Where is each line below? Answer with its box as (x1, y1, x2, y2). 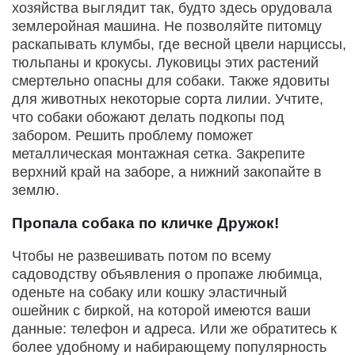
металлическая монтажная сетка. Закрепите (12, 146, 305, 162)
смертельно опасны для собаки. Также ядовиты (12, 73, 330, 90)
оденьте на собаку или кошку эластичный (12, 284, 287, 301)
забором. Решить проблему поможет (12, 128, 253, 144)
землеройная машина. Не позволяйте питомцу (12, 18, 322, 35)
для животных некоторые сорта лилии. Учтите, (12, 91, 323, 108)
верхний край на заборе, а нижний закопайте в (12, 164, 322, 181)
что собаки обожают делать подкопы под (12, 109, 284, 126)
